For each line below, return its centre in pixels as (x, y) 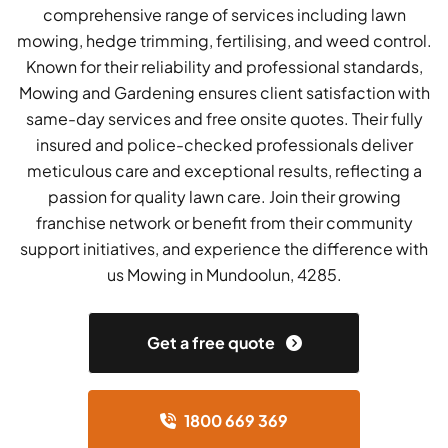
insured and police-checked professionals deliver (224, 145)
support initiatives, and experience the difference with (224, 249)
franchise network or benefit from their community (224, 223)
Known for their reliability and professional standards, (224, 67)
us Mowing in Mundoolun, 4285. (224, 275)
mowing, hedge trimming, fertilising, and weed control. (224, 41)
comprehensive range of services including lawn (224, 15)
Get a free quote (212, 343)
